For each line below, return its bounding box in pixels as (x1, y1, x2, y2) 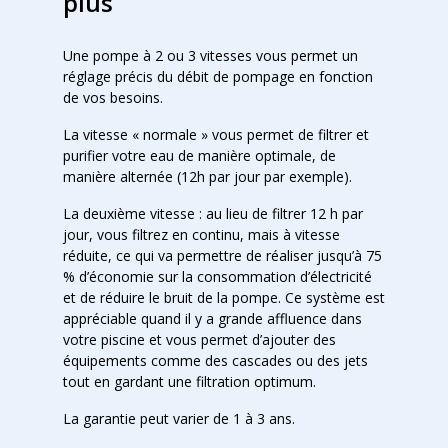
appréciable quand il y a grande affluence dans (62, 309, 362, 328)
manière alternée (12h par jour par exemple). (62, 167, 352, 186)
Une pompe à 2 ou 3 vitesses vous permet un (62, 46, 358, 65)
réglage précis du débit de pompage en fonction (62, 67, 373, 86)
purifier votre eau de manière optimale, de (62, 146, 336, 165)
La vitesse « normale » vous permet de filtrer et (62, 125, 369, 144)
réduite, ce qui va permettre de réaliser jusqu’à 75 (62, 246, 382, 265)
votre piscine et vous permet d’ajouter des (62, 330, 336, 349)
